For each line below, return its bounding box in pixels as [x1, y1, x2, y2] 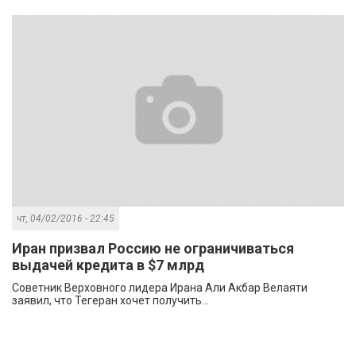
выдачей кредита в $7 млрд [12, 257, 204, 274]
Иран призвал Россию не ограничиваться [12, 240, 294, 257]
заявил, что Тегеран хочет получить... [12, 294, 209, 308]
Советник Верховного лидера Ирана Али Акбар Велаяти [12, 281, 308, 295]
